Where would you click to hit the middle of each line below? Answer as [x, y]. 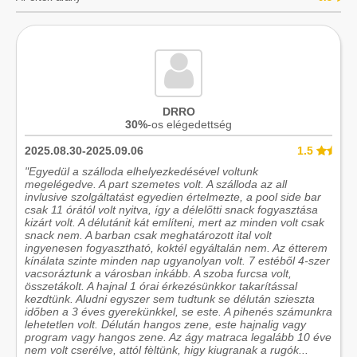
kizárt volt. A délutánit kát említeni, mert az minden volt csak [175, 222]
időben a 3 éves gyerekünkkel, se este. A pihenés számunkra [178, 311]
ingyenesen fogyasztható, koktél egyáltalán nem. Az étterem [176, 247]
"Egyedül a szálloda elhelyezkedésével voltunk [141, 171]
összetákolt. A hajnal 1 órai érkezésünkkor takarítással [161, 286]
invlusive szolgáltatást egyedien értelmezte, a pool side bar [173, 196]
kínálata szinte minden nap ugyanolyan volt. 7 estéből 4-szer [177, 260]
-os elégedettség [190, 124]
